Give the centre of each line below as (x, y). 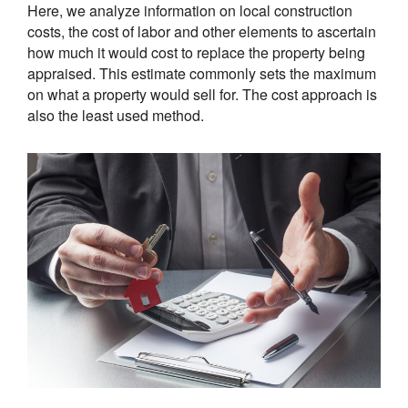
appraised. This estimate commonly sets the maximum (202, 73)
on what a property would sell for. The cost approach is (202, 94)
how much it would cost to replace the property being (196, 52)
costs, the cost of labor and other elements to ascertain (202, 31)
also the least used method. (116, 115)
